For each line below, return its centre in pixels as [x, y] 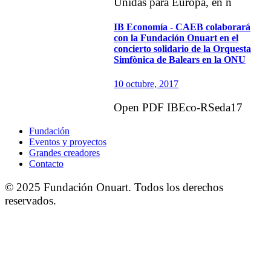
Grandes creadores [64, 153]
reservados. [31, 201]
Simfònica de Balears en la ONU [180, 60]
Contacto [46, 164]
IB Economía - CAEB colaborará [182, 27]
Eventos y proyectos [68, 142]
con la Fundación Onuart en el [176, 38]
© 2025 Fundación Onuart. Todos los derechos [114, 188]
